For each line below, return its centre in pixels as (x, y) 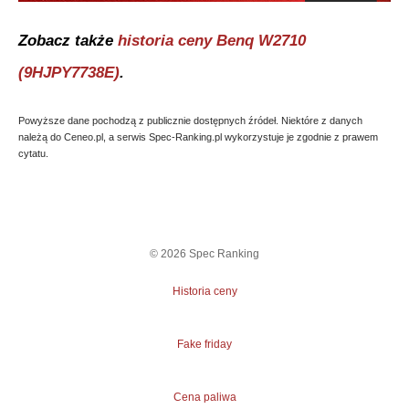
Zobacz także (68, 41)
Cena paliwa (204, 398)
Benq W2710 (261, 41)
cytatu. (33, 154)
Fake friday (204, 345)
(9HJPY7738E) (69, 73)
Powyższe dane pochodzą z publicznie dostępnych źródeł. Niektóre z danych (190, 121)
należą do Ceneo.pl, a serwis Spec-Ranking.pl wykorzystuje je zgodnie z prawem (198, 137)
